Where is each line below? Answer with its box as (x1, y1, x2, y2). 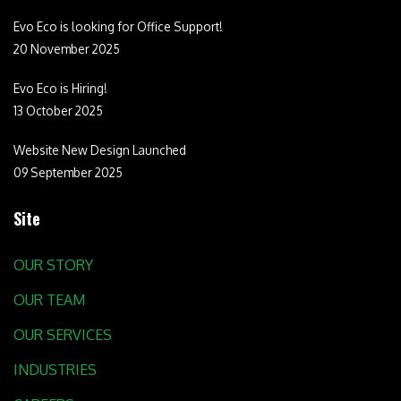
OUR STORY (13, 256, 93, 275)
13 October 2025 (13, 103, 103, 119)
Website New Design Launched (13, 142, 186, 158)
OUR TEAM (13, 291, 85, 310)
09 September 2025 (13, 165, 123, 181)
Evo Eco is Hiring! (13, 81, 107, 97)
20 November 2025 (13, 41, 120, 57)
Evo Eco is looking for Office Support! (13, 19, 223, 35)
